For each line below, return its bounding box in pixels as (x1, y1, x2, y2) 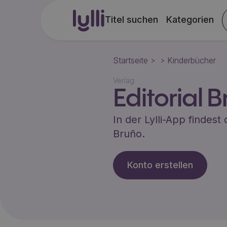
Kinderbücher (167, 55, 216, 65)
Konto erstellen (127, 160, 193, 170)
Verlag (112, 76, 134, 85)
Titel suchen (105, 14, 159, 25)
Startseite (112, 55, 148, 65)
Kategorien (166, 14, 214, 25)
